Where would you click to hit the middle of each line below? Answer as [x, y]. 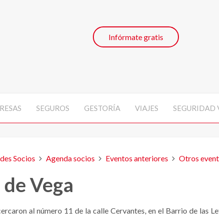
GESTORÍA [102, 108]
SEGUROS [53, 108]
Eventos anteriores [137, 158]
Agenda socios [70, 158]
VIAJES [147, 108]
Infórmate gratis [136, 37]
